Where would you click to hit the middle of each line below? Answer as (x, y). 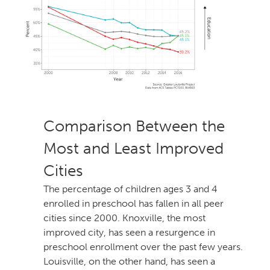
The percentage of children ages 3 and (130, 189)
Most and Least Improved (133, 149)
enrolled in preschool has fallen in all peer (133, 204)
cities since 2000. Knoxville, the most (124, 218)
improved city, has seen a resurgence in (129, 233)
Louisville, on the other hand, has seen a (129, 262)
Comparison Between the (134, 127)
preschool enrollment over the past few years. (143, 247)
